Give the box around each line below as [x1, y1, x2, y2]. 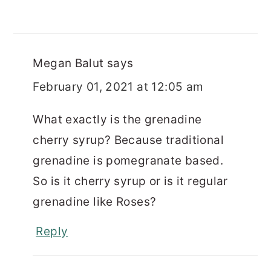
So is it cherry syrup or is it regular [33, 174, 228, 188]
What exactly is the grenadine [33, 112, 202, 126]
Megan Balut [33, 56, 104, 70]
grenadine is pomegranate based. [33, 153, 224, 168]
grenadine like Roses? [33, 194, 157, 209]
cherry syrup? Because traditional [33, 132, 224, 147]
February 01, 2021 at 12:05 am [33, 79, 204, 94]
